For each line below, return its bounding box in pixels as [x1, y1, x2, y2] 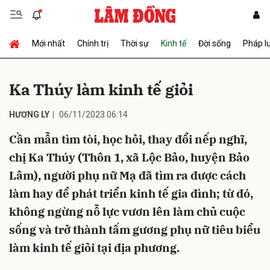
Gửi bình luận [3, 51, 82, 64]
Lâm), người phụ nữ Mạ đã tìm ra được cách [9, 168, 246, 183]
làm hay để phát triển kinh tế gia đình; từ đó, [9, 186, 253, 201]
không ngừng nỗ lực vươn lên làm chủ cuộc [9, 204, 245, 219]
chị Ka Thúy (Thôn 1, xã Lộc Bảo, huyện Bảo [9, 150, 250, 165]
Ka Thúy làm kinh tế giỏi [9, 79, 193, 99]
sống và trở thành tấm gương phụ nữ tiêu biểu [9, 222, 260, 237]
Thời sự [121, 39, 149, 48]
